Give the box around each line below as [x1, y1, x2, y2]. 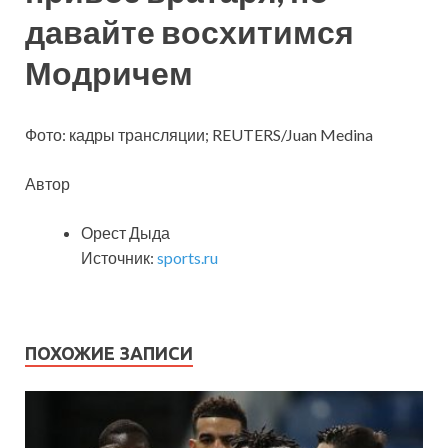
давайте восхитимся [25, 11, 354, 51]
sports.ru [157, 247, 218, 267]
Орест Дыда [81, 222, 170, 242]
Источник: [81, 247, 157, 267]
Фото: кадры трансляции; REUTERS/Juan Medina [25, 124, 373, 144]
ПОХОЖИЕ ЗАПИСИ [25, 342, 193, 363]
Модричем [25, 52, 193, 92]
